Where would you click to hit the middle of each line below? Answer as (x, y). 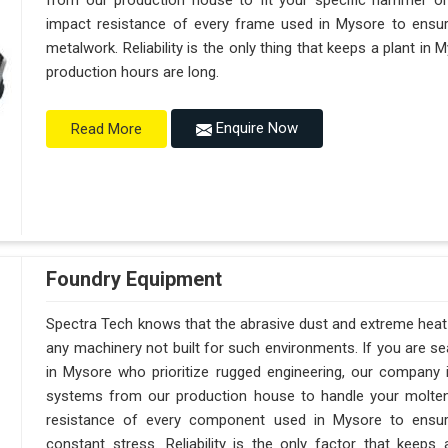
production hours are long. (133, 72)
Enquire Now (255, 128)
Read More (107, 128)
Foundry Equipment (134, 279)
